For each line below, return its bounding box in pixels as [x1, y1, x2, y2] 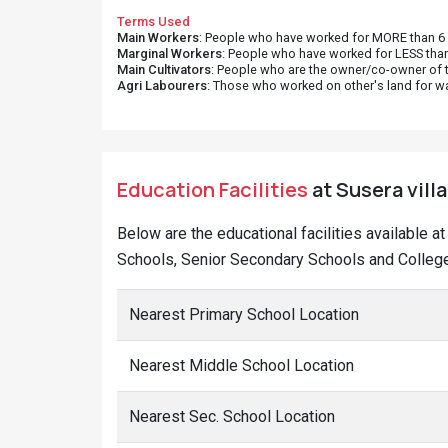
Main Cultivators [117, 62, 211, 77]
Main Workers [117, 30, 199, 45]
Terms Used [117, 14, 190, 29]
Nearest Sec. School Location [129, 407, 335, 426]
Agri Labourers [117, 78, 207, 93]
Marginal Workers [117, 46, 222, 61]
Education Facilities [117, 176, 308, 203]
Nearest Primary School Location [129, 305, 359, 324]
